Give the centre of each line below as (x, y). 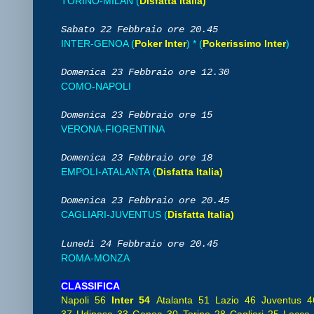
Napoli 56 (87, 300)
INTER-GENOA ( (98, 43)
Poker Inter (161, 43)
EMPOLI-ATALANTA (107, 171)
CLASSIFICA (90, 286)
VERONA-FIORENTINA (113, 129)
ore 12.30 (204, 72)
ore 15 (196, 115)
